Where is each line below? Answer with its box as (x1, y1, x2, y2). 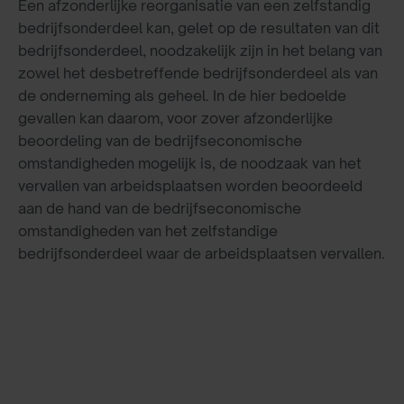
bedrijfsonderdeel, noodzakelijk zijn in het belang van (18, 41, 382, 60)
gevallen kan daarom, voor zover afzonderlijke (18, 108, 333, 127)
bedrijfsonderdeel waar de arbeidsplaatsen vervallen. (18, 243, 385, 262)
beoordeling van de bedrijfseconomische (18, 131, 302, 150)
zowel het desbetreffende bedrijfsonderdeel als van (18, 63, 378, 82)
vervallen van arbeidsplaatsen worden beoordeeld (18, 176, 363, 195)
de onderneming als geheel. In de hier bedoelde (18, 86, 346, 105)
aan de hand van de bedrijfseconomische (18, 198, 301, 217)
